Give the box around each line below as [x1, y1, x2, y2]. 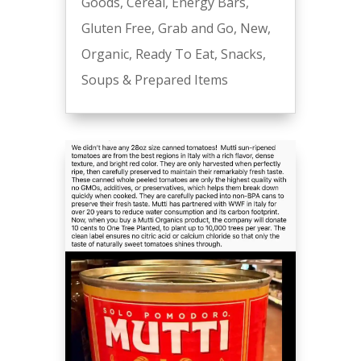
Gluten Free [81, 19, 151, 38]
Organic [81, 45, 129, 64]
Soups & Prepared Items [81, 71, 228, 89]
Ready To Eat [135, 45, 214, 64]
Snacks [220, 45, 263, 64]
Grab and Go [157, 19, 234, 38]
